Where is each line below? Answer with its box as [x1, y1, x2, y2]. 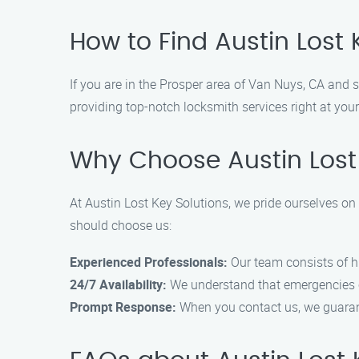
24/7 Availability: [70, 276, 167, 293]
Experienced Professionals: [70, 253, 228, 271]
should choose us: [70, 216, 171, 234]
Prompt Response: [70, 298, 176, 316]
